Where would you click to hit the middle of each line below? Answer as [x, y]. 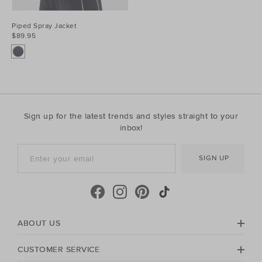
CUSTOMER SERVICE [58, 250]
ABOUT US [39, 223]
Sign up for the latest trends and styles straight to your [131, 116]
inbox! [131, 128]
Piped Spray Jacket [44, 26]
